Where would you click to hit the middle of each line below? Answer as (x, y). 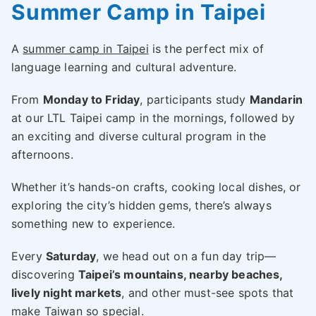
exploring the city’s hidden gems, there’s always (141, 205)
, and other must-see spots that (208, 292)
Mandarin (276, 99)
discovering (45, 274)
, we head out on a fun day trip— (186, 256)
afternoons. (42, 154)
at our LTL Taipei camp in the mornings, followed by (153, 117)
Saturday (71, 256)
